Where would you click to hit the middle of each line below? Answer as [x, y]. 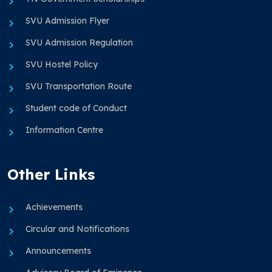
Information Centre [64, 130]
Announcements [58, 251]
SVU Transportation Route [79, 87]
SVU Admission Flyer [67, 21]
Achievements [54, 207]
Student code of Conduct [76, 108]
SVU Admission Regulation [79, 43]
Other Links [51, 175]
